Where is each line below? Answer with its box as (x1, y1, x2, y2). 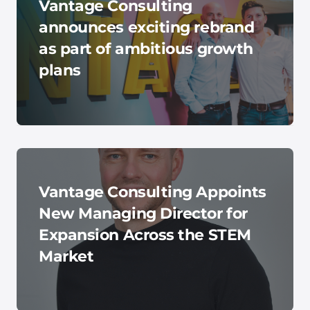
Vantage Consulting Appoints (39, 182, 266, 202)
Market (39, 246, 94, 266)
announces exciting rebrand (39, 17, 255, 37)
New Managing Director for (39, 203, 248, 224)
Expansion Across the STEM (39, 225, 251, 245)
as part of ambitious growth (39, 39, 253, 59)
